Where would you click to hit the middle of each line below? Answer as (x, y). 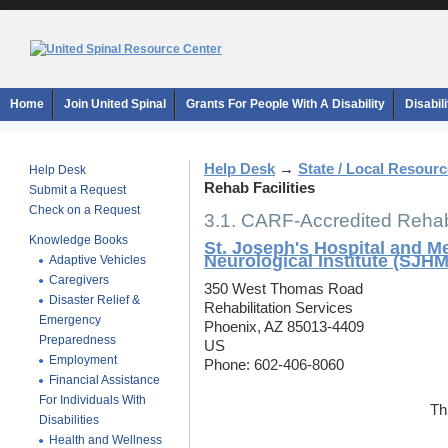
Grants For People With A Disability (285, 104)
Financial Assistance (104, 380)
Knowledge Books (78, 240)
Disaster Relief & (94, 300)
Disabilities (69, 420)
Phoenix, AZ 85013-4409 (284, 327)
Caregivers (79, 280)
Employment (83, 360)
